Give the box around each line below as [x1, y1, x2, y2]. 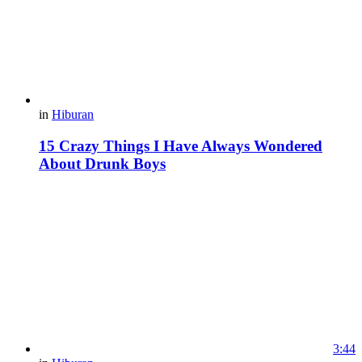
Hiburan [52, 107, 94, 121]
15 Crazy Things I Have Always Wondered [39, 137, 322, 154]
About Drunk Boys [39, 154, 166, 172]
